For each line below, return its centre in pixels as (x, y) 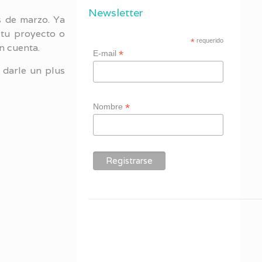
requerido (209, 40)
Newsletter (116, 13)
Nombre (109, 106)
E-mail (106, 53)
